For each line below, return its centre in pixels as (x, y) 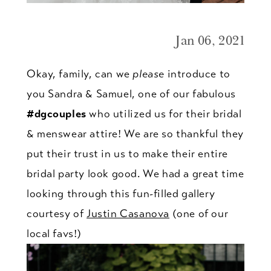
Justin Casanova (128, 214)
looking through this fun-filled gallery (121, 194)
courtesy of (57, 214)
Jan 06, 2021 (210, 41)
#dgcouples (56, 114)
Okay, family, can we (80, 74)
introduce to (198, 74)
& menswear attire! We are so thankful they (135, 134)
